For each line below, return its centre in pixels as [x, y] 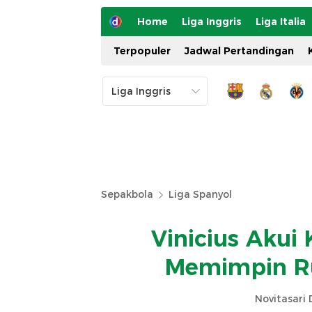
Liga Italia [281, 22]
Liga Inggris [212, 22]
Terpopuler [142, 51]
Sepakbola [127, 194]
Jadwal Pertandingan [239, 51]
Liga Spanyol [200, 194]
